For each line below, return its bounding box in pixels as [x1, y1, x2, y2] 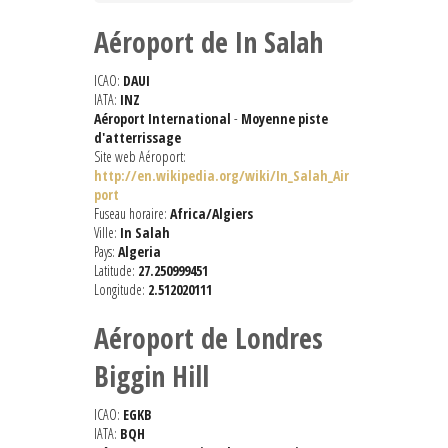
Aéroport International [94, 109, 231, 129]
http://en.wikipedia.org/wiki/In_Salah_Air [94, 166, 349, 186]
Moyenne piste [241, 109, 328, 129]
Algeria [118, 242, 161, 262]
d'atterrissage [94, 128, 181, 148]
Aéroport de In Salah [94, 23, 323, 62]
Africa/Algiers [170, 204, 253, 224]
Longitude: [94, 280, 148, 300]
